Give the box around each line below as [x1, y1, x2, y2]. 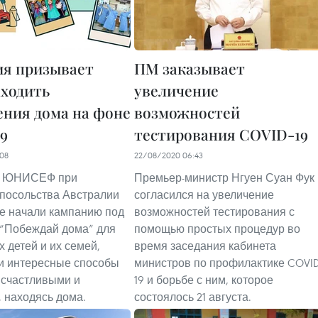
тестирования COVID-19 [134, 124, 308, 145]
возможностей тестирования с [134, 204, 295, 219]
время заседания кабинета [134, 238, 276, 253]
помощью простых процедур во [134, 221, 300, 236]
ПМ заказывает [134, 58, 245, 79]
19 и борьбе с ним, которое [134, 273, 273, 287]
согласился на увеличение [134, 187, 274, 202]
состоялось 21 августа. [134, 290, 251, 305]
